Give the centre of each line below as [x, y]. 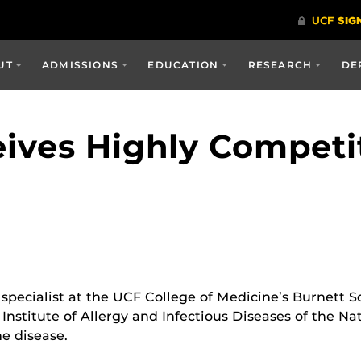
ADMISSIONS [81, 65]
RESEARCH [280, 65]
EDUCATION [183, 65]
